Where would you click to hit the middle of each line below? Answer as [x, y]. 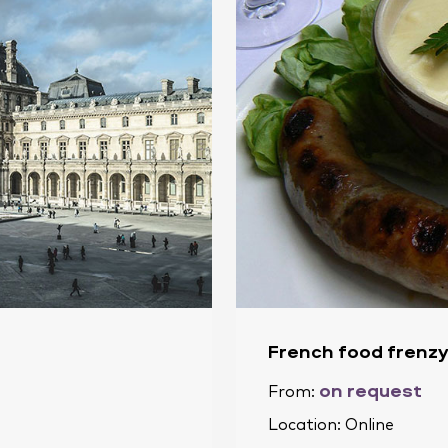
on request [370, 389]
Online [369, 424]
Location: [306, 424]
